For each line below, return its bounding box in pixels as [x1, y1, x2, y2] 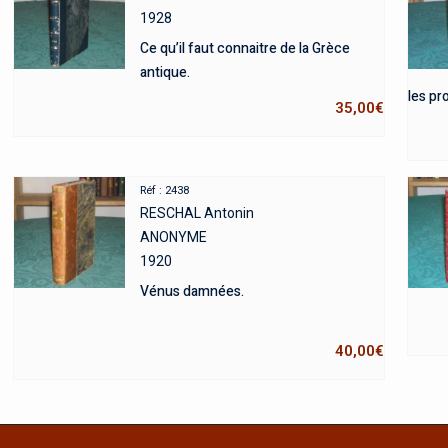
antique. [139, 61, 190, 83]
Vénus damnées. [139, 280, 244, 302]
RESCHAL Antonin [139, 204, 254, 221]
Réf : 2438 [139, 183, 189, 197]
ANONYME [139, 228, 207, 245]
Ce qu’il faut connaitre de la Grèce [139, 37, 350, 59]
